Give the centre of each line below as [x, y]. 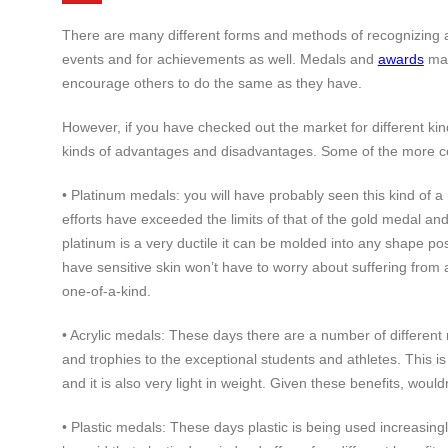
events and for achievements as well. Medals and [219, 59]
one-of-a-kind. [106, 291]
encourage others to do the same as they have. [211, 83]
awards [400, 59]
